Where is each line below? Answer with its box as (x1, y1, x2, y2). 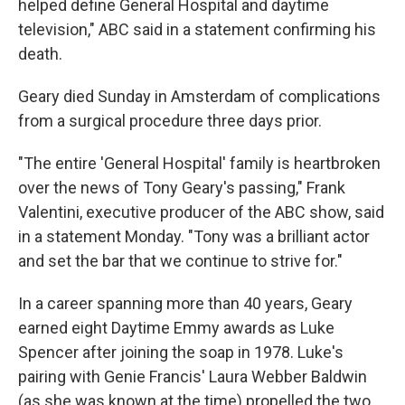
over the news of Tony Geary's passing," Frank (18, 178, 345, 197)
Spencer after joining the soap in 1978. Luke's (18, 343, 344, 362)
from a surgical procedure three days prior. (18, 111, 322, 130)
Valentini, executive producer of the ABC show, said (18, 202, 384, 221)
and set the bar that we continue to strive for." (18, 251, 343, 270)
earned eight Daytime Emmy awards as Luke (18, 318, 334, 337)
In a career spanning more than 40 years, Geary (18, 294, 353, 313)
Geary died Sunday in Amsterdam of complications (18, 87, 381, 106)
